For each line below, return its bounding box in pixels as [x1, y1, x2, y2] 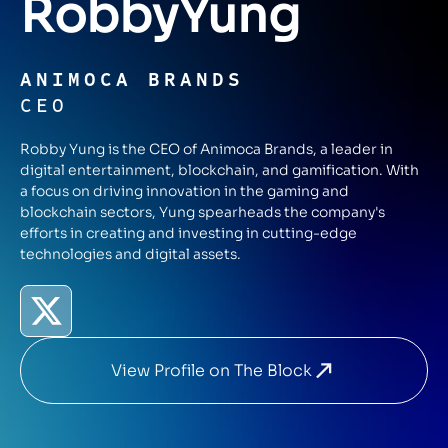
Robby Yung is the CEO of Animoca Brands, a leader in [20, 140, 393, 158]
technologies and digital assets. [20, 245, 241, 263]
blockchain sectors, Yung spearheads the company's [20, 203, 385, 221]
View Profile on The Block [111, 359, 312, 381]
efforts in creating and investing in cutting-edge [20, 224, 357, 242]
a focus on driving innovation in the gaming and [20, 182, 349, 200]
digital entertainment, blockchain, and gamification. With [20, 161, 419, 179]
